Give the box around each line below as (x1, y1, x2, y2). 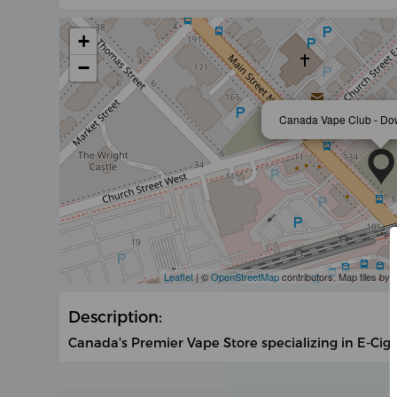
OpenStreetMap (210, 269, 279, 284)
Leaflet (163, 269, 193, 284)
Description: (68, 307, 163, 326)
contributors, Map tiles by (278, 269, 393, 284)
